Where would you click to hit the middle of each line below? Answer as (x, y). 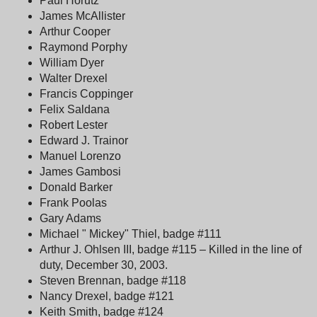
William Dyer (72, 62)
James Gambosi (80, 171)
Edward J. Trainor (84, 140)
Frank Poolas (73, 202)
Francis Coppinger (86, 93)
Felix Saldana (75, 109)
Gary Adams (70, 218)
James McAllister (82, 16)
